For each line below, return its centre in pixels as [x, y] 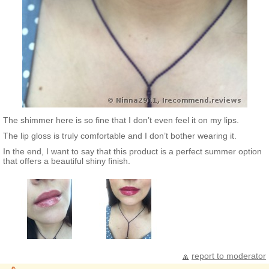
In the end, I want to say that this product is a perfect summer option [132, 151]
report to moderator [229, 256]
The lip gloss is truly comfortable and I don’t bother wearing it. [120, 136]
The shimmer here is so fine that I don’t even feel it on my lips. [121, 120]
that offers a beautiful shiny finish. [67, 161]
